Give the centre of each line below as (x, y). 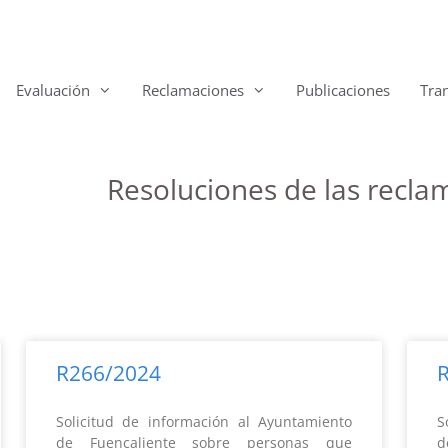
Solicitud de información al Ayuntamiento (204, 421)
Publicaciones (343, 90)
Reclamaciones (193, 90)
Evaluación (53, 90)
